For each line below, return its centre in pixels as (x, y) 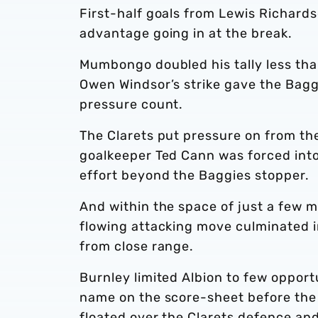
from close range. (137, 246)
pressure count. (132, 104)
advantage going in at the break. (186, 33)
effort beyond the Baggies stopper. (194, 175)
